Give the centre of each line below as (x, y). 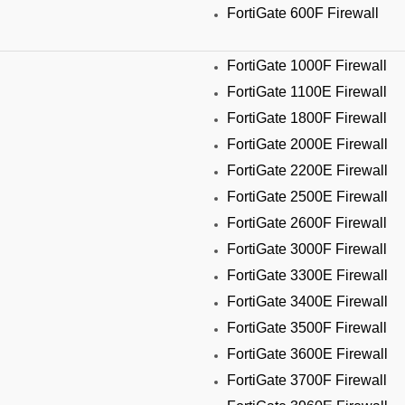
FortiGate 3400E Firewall (307, 301)
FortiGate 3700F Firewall (307, 380)
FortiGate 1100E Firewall (307, 92)
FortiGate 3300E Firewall (307, 275)
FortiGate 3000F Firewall (307, 249)
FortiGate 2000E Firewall (307, 144)
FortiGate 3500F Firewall (307, 328)
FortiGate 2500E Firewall (307, 197)
